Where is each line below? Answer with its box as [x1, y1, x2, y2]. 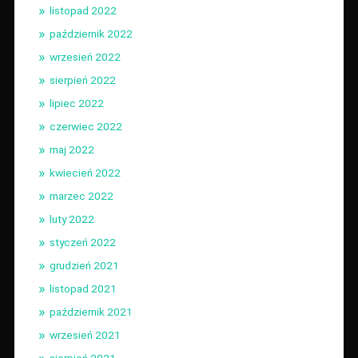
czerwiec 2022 [49, 119, 122, 133]
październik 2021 [49, 304, 133, 318]
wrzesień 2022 [49, 50, 121, 63]
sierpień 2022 [49, 73, 116, 86]
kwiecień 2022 [49, 165, 121, 179]
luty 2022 [49, 212, 94, 225]
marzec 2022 [49, 189, 113, 202]
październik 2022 [49, 26, 133, 40]
